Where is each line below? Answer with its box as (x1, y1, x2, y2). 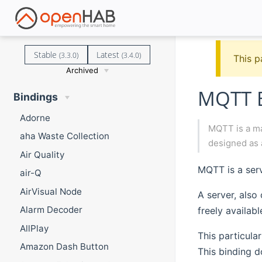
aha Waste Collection (19, 130, 109, 142)
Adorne (19, 112, 50, 123)
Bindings (13, 91, 58, 104)
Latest (96, 49, 122, 60)
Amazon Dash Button (19, 241, 109, 253)
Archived (66, 65, 99, 75)
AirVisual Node (19, 185, 82, 197)
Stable (33, 49, 59, 60)
